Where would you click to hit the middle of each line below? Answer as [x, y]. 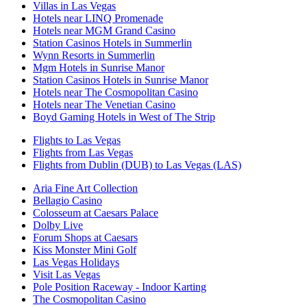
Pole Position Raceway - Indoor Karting [120, 287]
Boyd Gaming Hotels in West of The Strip [124, 117]
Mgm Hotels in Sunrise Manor [99, 68]
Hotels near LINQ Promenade [98, 19]
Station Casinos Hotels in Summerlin [112, 43]
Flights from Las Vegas [83, 153]
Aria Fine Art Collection [85, 188]
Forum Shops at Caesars [85, 238]
